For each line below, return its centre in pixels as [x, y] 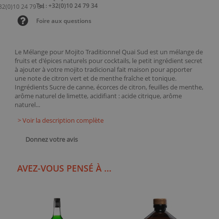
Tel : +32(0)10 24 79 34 [67, 5]
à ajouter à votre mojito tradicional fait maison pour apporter [103, 69]
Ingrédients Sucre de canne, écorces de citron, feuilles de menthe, [109, 87]
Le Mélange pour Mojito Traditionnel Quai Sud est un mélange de [109, 52]
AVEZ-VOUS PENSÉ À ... [64, 168]
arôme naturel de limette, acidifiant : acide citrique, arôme [98, 96]
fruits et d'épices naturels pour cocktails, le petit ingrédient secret [109, 61]
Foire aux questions [64, 21]
